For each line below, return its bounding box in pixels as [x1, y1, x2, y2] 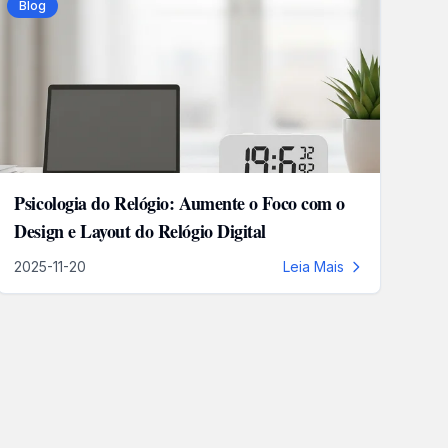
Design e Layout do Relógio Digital [14, 218, 266, 244]
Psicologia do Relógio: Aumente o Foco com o [14, 190, 345, 216]
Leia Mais [283, 258, 345, 275]
